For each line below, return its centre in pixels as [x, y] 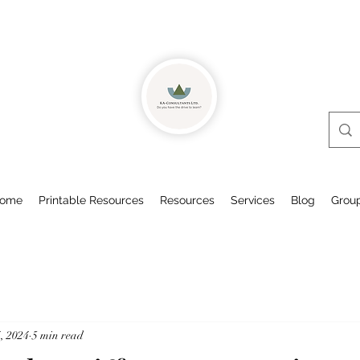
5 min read [58, 335]
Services [253, 200]
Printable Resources [91, 200]
